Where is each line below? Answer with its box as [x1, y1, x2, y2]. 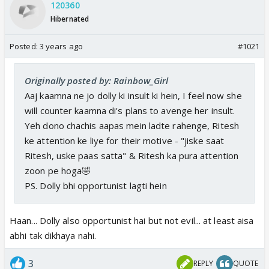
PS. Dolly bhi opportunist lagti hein [25, 179, 167, 192]
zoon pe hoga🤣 [25, 164, 91, 177]
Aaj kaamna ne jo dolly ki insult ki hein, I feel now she [25, 89, 242, 101]
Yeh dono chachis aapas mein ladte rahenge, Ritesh [25, 119, 239, 131]
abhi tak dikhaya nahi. [10, 229, 97, 241]
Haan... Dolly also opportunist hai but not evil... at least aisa [10, 214, 254, 226]
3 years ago [39, 40, 83, 52]
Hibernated [50, 14, 89, 25]
